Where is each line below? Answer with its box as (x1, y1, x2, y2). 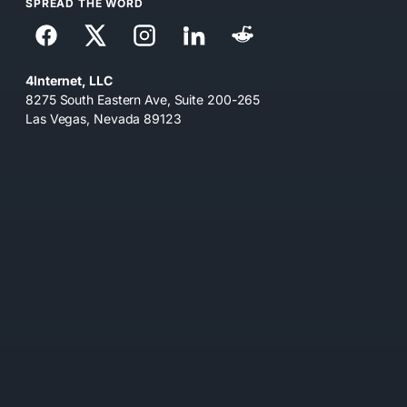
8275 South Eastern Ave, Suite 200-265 (25, 92, 261, 108)
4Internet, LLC (25, 73, 113, 89)
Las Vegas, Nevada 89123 (25, 111, 182, 127)
